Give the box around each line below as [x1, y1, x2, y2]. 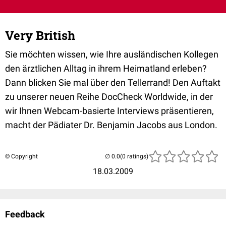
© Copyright [5, 153, 38, 160]
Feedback [5, 209, 45, 219]
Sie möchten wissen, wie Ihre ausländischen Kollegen [5, 49, 218, 60]
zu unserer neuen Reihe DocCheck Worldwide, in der [5, 91, 213, 102]
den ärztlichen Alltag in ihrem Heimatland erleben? [5, 63, 207, 74]
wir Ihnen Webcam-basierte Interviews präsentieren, [5, 105, 214, 116]
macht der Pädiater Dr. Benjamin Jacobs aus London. [5, 120, 217, 130]
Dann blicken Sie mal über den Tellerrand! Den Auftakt [5, 77, 220, 88]
